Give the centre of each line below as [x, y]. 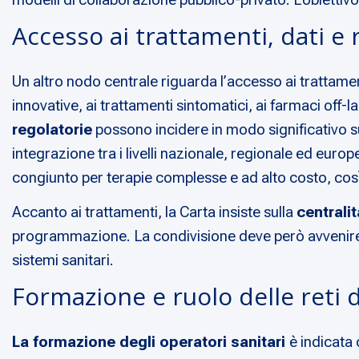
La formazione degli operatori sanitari [151, 342]
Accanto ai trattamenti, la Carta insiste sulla [154, 212]
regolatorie [52, 130]
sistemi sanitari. [63, 260]
